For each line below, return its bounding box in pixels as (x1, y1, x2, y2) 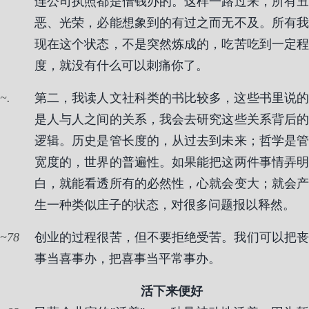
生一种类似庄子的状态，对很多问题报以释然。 (34, 198, 295, 212)
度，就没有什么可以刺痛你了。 (34, 59, 208, 72)
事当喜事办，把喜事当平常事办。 (34, 252, 221, 266)
